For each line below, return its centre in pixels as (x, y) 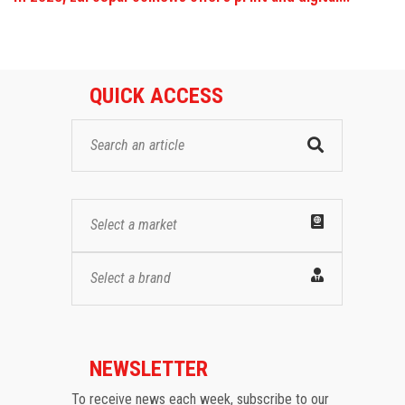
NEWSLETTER (149, 369)
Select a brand (131, 278)
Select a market (134, 225)
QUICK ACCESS (156, 96)
